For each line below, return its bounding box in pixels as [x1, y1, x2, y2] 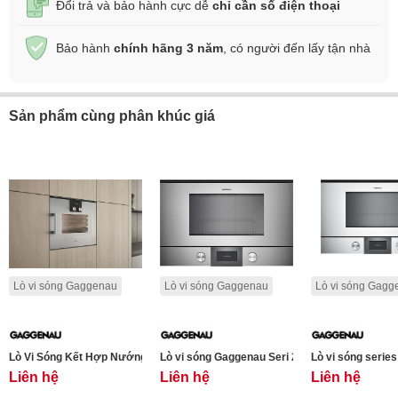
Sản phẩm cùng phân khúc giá [9, 108, 215, 123]
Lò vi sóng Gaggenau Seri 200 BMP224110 [160, 351, 373, 364]
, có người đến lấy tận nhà [223, 41, 370, 55]
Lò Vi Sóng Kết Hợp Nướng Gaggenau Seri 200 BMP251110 [9, 351, 307, 364]
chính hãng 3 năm [114, 41, 223, 55]
